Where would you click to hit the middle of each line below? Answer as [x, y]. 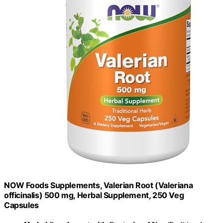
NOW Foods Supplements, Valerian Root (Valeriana [99, 185]
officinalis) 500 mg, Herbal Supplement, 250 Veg [94, 195]
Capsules [21, 205]
